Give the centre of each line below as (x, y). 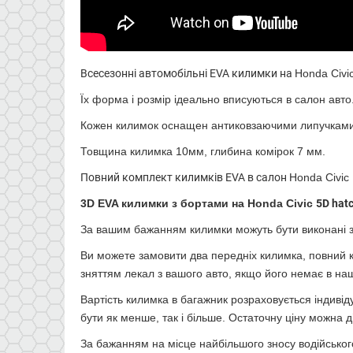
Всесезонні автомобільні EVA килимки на (188, 73)
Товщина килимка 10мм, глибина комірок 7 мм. (203, 151)
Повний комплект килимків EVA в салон (185, 177)
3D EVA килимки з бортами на (164, 203)
